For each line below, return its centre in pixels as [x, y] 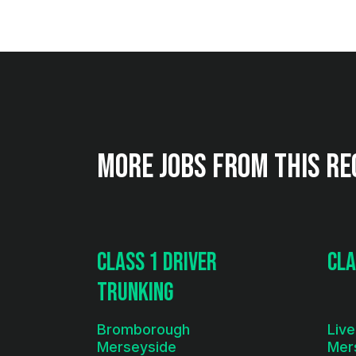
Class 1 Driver [157, 263]
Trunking [135, 293]
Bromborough [143, 329]
